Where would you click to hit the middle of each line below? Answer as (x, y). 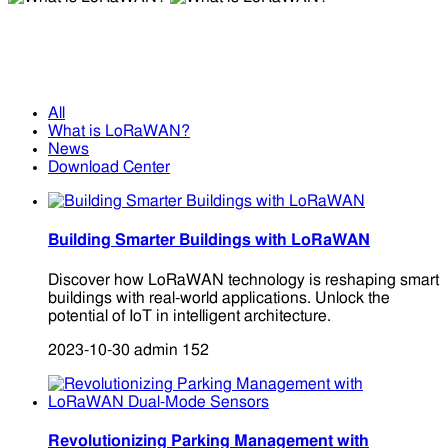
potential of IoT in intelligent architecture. (189, 315)
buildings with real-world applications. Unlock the (219, 297)
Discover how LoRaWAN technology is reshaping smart (243, 279)
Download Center (109, 167)
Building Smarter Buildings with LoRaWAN (209, 240)
